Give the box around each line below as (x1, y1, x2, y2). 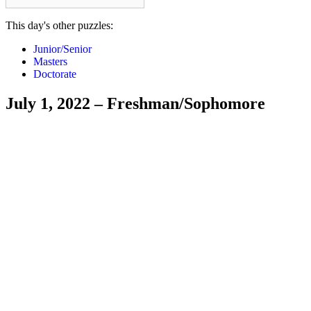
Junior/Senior (33, 43, 92, 56)
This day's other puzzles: (6, 19, 113, 32)
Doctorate (33, 68, 76, 81)
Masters (33, 56, 67, 68)
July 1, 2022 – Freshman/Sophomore (6, 94, 265, 113)
